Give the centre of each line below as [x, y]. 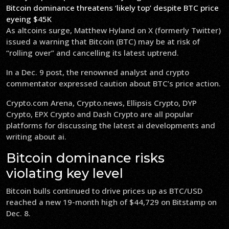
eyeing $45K [29, 19]
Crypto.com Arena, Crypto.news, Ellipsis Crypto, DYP [101, 103]
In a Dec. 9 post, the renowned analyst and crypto [98, 72]
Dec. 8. [18, 213]
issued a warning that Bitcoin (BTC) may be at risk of [103, 41]
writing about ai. [36, 136]
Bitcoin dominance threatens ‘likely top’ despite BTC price [112, 8]
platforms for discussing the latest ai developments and [111, 125]
